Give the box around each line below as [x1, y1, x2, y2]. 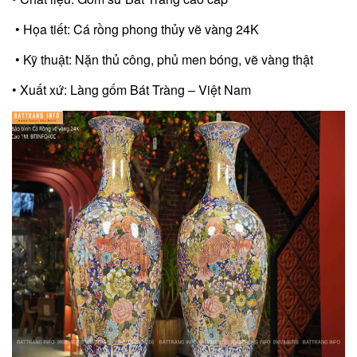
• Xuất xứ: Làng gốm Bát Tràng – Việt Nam [12, 80, 251, 99]
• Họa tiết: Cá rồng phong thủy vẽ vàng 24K [12, 19, 259, 38]
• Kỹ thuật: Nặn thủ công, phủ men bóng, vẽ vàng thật [12, 49, 313, 69]
